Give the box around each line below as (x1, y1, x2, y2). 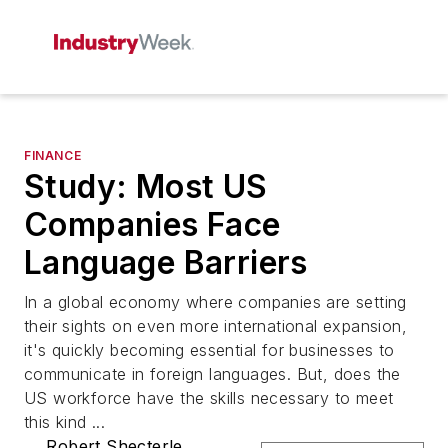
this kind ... (24, 412, 106, 432)
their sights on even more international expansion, (24, 316, 407, 336)
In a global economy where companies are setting (24, 292, 407, 312)
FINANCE (24, 148, 82, 163)
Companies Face (24, 205, 281, 244)
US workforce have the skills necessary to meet (24, 388, 394, 408)
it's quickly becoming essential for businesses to (24, 340, 395, 360)
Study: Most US (24, 167, 268, 206)
